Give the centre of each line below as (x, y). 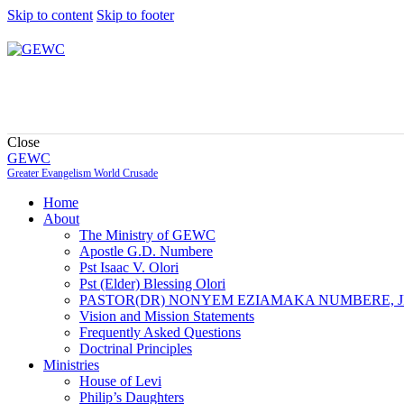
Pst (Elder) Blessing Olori (152, 284)
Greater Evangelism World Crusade (83, 173)
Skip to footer (135, 15)
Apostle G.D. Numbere (146, 251)
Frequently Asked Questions (160, 332)
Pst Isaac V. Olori (129, 267)
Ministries (71, 365)
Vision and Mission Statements (167, 316)
